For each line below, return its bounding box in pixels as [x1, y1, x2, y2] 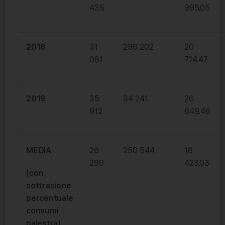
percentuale [26, 193, 73, 203]
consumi [26, 206, 59, 216]
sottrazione [26, 181, 71, 191]
